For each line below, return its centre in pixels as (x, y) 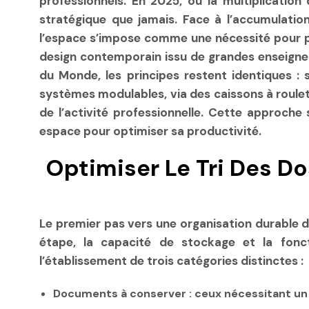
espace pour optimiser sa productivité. (150, 131)
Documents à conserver (120, 294)
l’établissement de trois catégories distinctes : (171, 261)
